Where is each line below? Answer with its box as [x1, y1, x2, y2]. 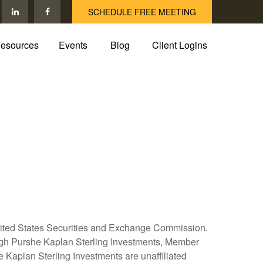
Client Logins [152, 38, 207, 52]
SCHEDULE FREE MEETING [88, 6, 196, 18]
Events [59, 38, 87, 52]
